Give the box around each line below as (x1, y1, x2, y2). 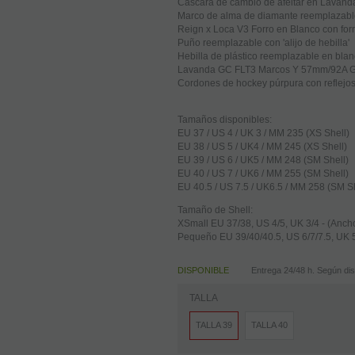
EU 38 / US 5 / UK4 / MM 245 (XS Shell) (177, 141, 347, 153)
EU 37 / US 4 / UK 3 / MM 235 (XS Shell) (177, 128, 349, 139)
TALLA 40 (251, 320, 288, 330)
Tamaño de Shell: (177, 204, 253, 216)
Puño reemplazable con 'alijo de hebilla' (177, 37, 349, 49)
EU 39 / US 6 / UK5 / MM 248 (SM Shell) (177, 155, 349, 166)
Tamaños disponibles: (177, 114, 272, 126)
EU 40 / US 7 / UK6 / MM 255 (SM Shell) (177, 168, 349, 180)
